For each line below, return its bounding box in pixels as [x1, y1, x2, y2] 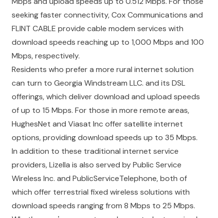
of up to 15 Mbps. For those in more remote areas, [12, 105, 189, 115]
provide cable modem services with [56, 23, 183, 34]
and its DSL [144, 78, 185, 88]
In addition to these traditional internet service [12, 146, 179, 156]
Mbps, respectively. [12, 51, 80, 61]
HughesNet [12, 119, 51, 129]
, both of [157, 173, 187, 183]
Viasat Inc [68, 119, 103, 129]
